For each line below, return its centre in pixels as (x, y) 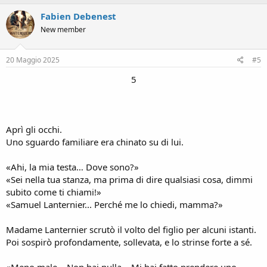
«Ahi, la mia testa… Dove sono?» (72, 167)
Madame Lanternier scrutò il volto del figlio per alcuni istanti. (131, 229)
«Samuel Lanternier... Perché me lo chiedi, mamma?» (114, 204)
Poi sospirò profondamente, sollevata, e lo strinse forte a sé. (129, 242)
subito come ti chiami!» (54, 192)
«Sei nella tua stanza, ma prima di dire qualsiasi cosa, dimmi (129, 179)
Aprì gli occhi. (34, 129)
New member (63, 29)
